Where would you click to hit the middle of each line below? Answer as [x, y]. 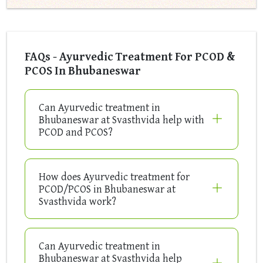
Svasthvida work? [77, 201]
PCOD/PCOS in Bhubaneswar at [107, 189]
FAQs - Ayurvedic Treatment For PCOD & [130, 56]
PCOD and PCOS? [76, 132]
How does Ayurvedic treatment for [114, 177]
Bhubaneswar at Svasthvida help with [122, 120]
